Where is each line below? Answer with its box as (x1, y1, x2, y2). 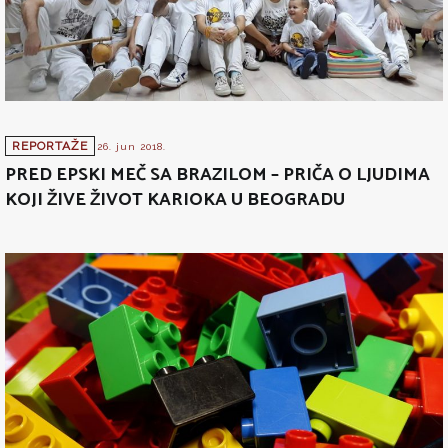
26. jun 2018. (97, 141, 166, 153)
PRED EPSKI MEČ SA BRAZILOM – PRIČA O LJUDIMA (5, 160, 430, 191)
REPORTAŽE (12, 139, 88, 154)
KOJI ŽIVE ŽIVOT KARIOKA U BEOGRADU (5, 185, 345, 216)
